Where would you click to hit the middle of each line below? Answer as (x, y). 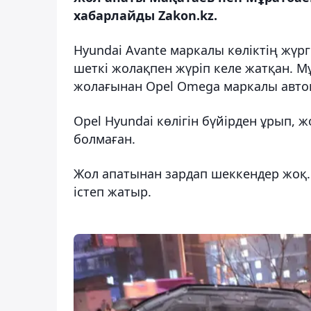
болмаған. (104, 138)
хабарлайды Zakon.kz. (145, 15)
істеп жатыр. (112, 191)
